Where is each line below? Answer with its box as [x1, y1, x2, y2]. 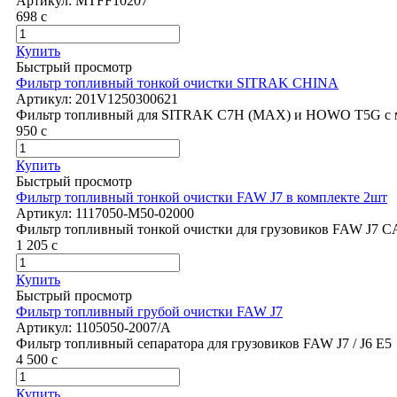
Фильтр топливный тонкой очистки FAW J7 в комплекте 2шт [16, 190, 387, 206]
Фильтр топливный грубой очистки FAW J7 [16, 304, 283, 320]
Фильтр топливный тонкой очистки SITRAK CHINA [16, 75, 339, 91]
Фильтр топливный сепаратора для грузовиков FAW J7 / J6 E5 [16, 336, 392, 352]
